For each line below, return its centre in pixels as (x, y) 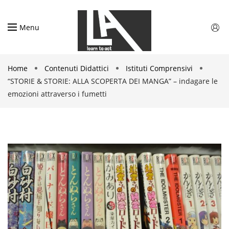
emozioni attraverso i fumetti (57, 94)
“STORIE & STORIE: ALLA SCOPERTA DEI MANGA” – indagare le (113, 81)
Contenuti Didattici (77, 68)
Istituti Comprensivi (159, 68)
